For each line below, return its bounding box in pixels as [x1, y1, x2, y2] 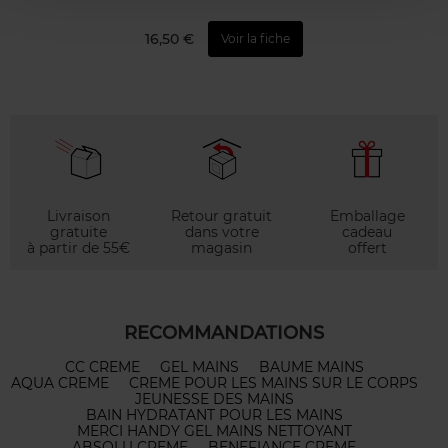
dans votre [184, 222, 259, 241]
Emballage [329, 206, 405, 225]
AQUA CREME [10, 373, 109, 392]
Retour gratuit [171, 206, 273, 225]
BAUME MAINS [258, 357, 364, 376]
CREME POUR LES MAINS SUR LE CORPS [128, 373, 418, 392]
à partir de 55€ [26, 238, 130, 257]
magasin [191, 238, 253, 257]
